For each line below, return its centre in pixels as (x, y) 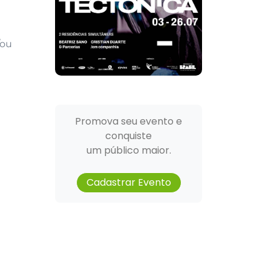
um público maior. (129, 151)
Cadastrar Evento (129, 183)
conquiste (129, 136)
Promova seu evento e (129, 122)
